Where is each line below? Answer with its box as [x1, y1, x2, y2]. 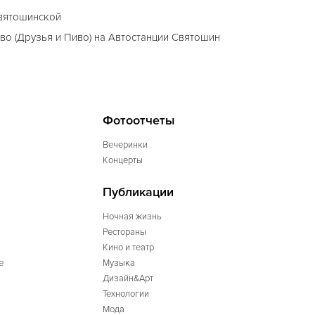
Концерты [103, 155, 143, 166]
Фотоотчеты [103, 112, 175, 128]
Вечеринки [103, 139, 148, 150]
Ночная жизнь [103, 211, 162, 222]
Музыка [103, 257, 135, 269]
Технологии [103, 288, 149, 300]
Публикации [103, 184, 174, 200]
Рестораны [103, 226, 146, 238]
